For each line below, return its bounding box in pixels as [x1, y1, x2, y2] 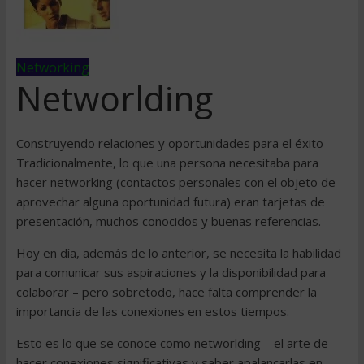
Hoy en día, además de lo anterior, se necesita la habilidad [15, 245, 341, 261]
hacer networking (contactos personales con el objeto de [15, 174, 336, 190]
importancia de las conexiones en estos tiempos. [15, 303, 289, 319]
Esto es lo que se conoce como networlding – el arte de [15, 335, 328, 351]
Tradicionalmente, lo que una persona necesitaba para [15, 154, 318, 171]
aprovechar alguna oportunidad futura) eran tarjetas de [15, 193, 325, 210]
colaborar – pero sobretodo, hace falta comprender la [15, 284, 317, 300]
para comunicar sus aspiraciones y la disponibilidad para [15, 264, 326, 280]
